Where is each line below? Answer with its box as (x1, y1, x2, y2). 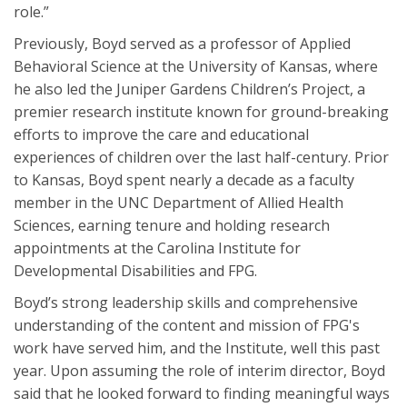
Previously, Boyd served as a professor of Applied (14, 33, 351, 54)
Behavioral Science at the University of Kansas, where (14, 55, 378, 76)
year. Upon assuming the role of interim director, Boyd (14, 360, 385, 381)
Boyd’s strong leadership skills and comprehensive (14, 292, 358, 313)
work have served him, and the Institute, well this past (14, 337, 380, 358)
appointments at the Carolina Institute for (14, 237, 301, 258)
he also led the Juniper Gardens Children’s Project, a (14, 78, 365, 99)
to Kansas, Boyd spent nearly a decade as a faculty (14, 169, 354, 190)
